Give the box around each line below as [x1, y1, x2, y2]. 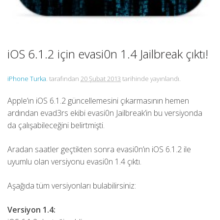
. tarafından [46, 74, 79, 83]
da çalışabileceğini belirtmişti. [7, 120, 105, 131]
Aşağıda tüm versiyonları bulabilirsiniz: [7, 180, 136, 191]
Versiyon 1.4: [7, 204, 55, 215]
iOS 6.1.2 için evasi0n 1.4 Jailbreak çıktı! [7, 46, 208, 62]
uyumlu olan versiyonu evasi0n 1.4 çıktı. [7, 156, 141, 167]
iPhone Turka [7, 74, 46, 83]
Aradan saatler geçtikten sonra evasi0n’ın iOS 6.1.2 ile [7, 144, 191, 155]
